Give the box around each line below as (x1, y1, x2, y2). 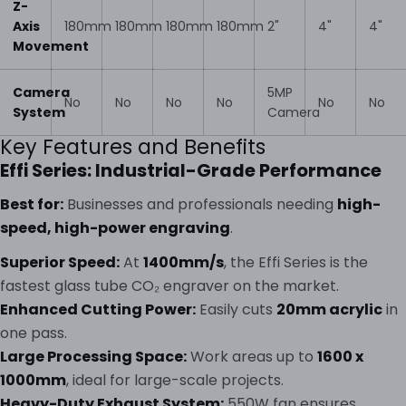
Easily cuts (196, 299, 276, 321)
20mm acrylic (276, 299, 382, 321)
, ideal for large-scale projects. (66, 370, 284, 391)
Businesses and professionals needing (63, 194, 337, 216)
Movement (13, 37, 89, 56)
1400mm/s (143, 252, 224, 274)
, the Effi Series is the (224, 252, 368, 274)
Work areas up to (187, 346, 317, 368)
